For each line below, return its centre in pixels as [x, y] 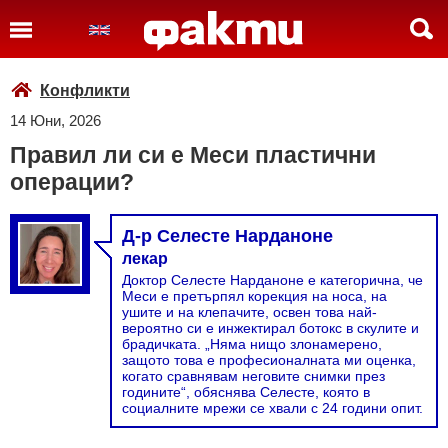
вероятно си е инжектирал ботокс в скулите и [270, 328]
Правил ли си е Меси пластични [193, 155]
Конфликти [85, 90]
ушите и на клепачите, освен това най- [249, 312]
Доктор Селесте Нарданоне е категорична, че [272, 280]
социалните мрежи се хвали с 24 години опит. [272, 408]
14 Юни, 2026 [55, 120]
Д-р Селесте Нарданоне [227, 236]
